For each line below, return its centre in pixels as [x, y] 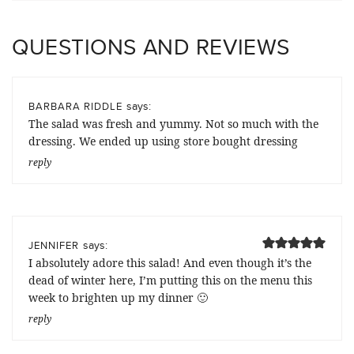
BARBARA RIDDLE [75, 106]
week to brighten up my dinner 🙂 [118, 298]
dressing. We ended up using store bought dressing [163, 141]
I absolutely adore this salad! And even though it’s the [170, 263]
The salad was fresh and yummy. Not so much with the [173, 124]
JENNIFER [54, 245]
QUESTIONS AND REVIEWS [151, 47]
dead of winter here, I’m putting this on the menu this [170, 281]
